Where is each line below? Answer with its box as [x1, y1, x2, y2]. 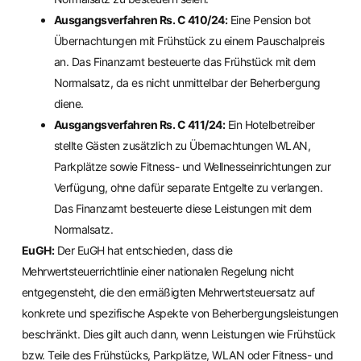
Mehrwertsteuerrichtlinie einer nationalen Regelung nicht [21, 264, 294, 279]
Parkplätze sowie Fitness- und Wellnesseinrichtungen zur [53, 160, 331, 174]
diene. [53, 97, 84, 111]
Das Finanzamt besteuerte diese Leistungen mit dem [53, 201, 312, 216]
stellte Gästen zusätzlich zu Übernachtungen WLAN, [53, 139, 311, 153]
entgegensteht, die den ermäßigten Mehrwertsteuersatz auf [21, 285, 315, 300]
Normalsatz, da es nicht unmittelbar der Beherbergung [53, 76, 321, 90]
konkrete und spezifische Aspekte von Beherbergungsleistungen [21, 306, 338, 321]
